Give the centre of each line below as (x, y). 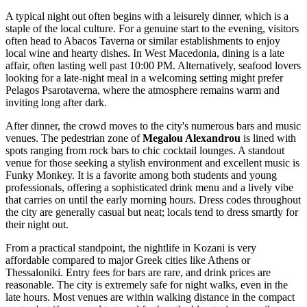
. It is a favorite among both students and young (174, 175)
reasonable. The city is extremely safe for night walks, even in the (147, 285)
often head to (35, 41)
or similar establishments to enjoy (207, 41)
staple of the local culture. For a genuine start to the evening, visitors (152, 29)
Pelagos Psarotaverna (51, 90)
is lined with (268, 138)
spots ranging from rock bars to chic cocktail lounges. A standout (145, 151)
